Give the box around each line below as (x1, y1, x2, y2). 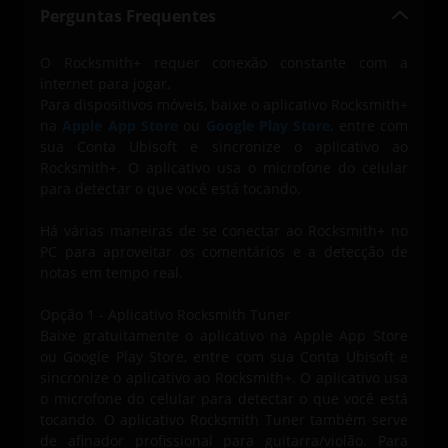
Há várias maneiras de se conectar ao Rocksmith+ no (40, 221, 408, 241)
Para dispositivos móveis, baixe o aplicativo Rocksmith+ (40, 95, 408, 115)
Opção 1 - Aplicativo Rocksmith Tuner (40, 305, 290, 325)
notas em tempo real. (40, 263, 183, 283)
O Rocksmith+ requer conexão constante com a (40, 53, 408, 73)
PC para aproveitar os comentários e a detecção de (40, 242, 408, 262)
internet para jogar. (40, 74, 171, 94)
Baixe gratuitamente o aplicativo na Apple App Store (40, 326, 408, 346)
